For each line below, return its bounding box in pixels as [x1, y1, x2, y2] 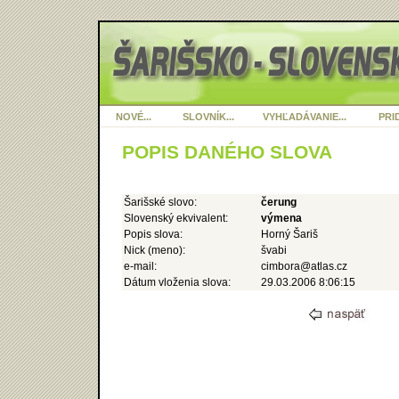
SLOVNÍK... [182, 111, 234, 122]
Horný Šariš [261, 228, 318, 241]
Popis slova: [124, 228, 183, 241]
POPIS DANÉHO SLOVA [122, 142, 332, 164]
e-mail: [124, 260, 157, 273]
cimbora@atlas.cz [261, 260, 347, 273]
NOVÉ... [115, 111, 151, 122]
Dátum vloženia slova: [124, 276, 231, 289]
